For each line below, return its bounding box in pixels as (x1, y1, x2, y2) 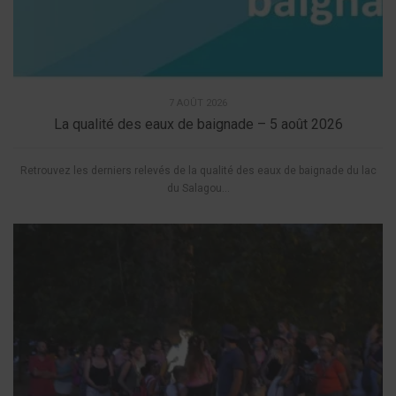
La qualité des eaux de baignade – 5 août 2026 (53, 116, 343, 133)
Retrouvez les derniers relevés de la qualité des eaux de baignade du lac (19, 164, 377, 178)
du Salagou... (166, 182, 230, 195)
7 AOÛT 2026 (169, 97, 227, 110)
